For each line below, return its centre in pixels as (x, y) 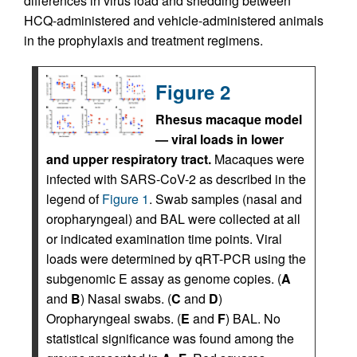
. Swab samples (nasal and (226, 199)
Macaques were (258, 159)
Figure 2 (193, 92)
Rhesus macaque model (229, 120)
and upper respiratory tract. (129, 159)
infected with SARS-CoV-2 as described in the (176, 179)
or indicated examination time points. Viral (164, 239)
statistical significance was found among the (170, 339)
